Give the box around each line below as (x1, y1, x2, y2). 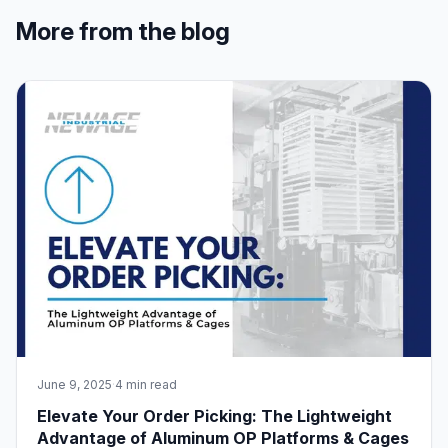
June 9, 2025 (37, 376, 112, 392)
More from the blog (16, 16, 230, 46)
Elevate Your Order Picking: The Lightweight (37, 405, 392, 426)
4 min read (115, 376, 177, 392)
